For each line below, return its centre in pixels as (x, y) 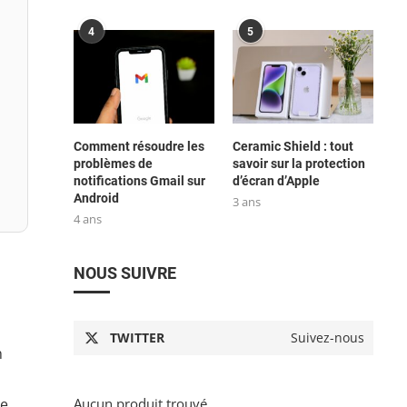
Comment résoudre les (139, 147)
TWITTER (137, 338)
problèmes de (113, 164)
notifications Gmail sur (139, 181)
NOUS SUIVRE (124, 273)
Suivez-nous (328, 338)
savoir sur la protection (298, 164)
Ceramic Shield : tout (293, 147)
